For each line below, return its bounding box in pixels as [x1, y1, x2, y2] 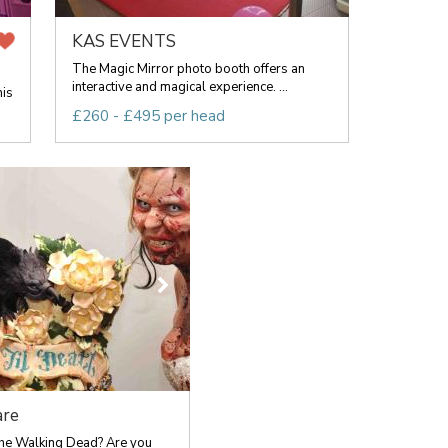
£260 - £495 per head [71, 106, 225, 126]
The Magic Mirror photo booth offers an [71, 60, 305, 78]
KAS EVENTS [71, 30, 176, 53]
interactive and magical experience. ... [71, 78, 288, 96]
